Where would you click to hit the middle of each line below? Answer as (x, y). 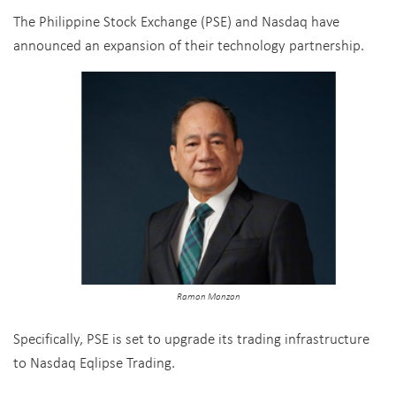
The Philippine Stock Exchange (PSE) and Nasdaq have (176, 21)
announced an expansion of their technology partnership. (189, 45)
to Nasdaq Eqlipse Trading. (94, 362)
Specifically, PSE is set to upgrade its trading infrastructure (191, 338)
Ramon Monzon (208, 296)
